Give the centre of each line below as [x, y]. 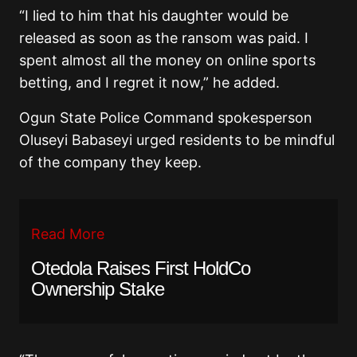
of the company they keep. [110, 162]
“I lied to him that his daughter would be [154, 15]
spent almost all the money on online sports [167, 60]
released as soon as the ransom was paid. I [164, 37]
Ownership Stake [98, 288]
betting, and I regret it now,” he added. [149, 82]
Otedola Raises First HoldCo [141, 268]
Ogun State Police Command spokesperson [166, 117]
